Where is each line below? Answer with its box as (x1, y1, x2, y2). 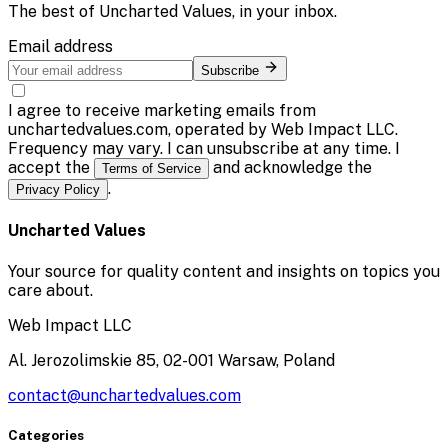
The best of (8, 2, 99, 22)
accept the (8, 158, 90, 178)
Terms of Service (102, 161, 201, 177)
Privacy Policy (16, 182, 100, 198)
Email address (8, 37, 113, 57)
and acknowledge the (209, 158, 372, 178)
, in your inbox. (232, 2, 337, 22)
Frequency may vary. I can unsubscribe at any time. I (8, 139, 400, 159)
